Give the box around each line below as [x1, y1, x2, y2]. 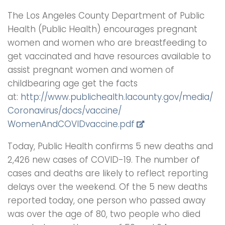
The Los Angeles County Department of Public [8, 10, 204, 22]
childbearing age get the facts [8, 77, 138, 90]
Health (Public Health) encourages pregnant [8, 23, 197, 36]
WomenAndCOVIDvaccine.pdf [8, 118, 135, 131]
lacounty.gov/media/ [125, 91, 213, 103]
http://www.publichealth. [21, 91, 125, 103]
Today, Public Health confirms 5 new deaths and [8, 140, 213, 153]
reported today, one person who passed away [8, 194, 205, 207]
